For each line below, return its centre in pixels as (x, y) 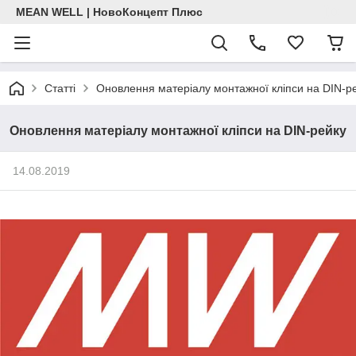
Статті (60, 88)
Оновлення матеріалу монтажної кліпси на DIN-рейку (178, 131)
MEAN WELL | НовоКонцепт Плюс (109, 12)
